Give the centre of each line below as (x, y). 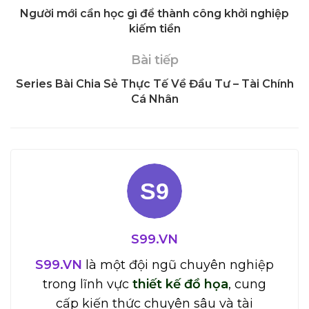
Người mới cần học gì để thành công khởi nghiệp (154, 14)
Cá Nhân (154, 99)
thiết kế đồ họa (180, 285)
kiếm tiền (154, 29)
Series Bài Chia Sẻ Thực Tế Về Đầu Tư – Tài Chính (154, 84)
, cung (247, 285)
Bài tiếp (154, 60)
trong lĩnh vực (88, 285)
